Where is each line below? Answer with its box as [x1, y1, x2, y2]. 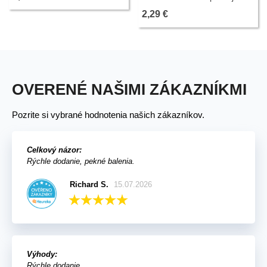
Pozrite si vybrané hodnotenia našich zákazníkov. [12, 110, 204, 120]
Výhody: [27, 250, 57, 259]
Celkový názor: [27, 145, 82, 155]
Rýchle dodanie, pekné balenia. [27, 157, 135, 166]
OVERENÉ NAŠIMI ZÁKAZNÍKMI [12, 80, 247, 99]
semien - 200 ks [142, 5, 202, 15]
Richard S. [69, 180, 108, 190]
